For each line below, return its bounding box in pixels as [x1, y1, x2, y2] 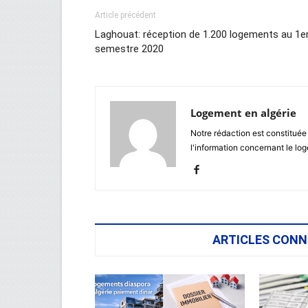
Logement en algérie [190, 106, 296, 120]
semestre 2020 [95, 43, 164, 55]
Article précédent [95, 10, 156, 20]
